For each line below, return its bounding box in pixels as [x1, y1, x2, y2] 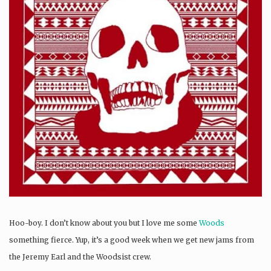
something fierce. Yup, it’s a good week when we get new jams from [9, 235, 254, 244]
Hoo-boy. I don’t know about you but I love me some [9, 218, 199, 227]
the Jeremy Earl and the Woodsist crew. [9, 252, 151, 261]
